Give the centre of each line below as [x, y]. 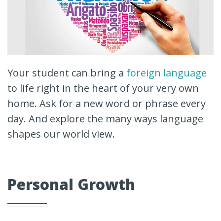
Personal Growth [71, 184]
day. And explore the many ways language [105, 118]
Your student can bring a [67, 73]
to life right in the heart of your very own [103, 88]
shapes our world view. [61, 134]
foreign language [166, 73]
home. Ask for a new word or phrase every [107, 103]
